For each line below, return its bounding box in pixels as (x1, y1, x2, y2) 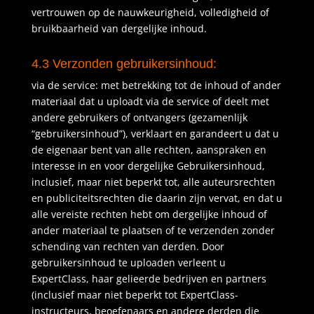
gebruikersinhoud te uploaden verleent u (31, 256, 226, 269)
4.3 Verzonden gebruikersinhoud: (31, 57, 217, 71)
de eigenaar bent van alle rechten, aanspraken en (31, 143, 266, 156)
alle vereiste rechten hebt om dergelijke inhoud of (31, 207, 267, 221)
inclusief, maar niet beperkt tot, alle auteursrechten (31, 175, 275, 189)
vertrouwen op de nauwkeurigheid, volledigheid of (31, 6, 269, 19)
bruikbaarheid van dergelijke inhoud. (31, 22, 207, 35)
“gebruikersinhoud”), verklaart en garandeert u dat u (31, 127, 279, 140)
